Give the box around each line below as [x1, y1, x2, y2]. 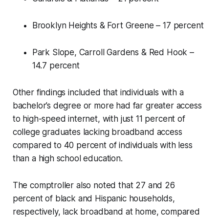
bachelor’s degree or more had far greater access [12, 101, 202, 111]
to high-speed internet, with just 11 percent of [12, 114, 185, 124]
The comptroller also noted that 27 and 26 [12, 180, 175, 191]
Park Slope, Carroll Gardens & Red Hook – [32, 47, 194, 58]
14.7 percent [32, 61, 80, 71]
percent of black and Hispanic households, [12, 194, 175, 204]
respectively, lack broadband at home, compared [12, 207, 200, 217]
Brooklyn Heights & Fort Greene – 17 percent [32, 21, 204, 31]
